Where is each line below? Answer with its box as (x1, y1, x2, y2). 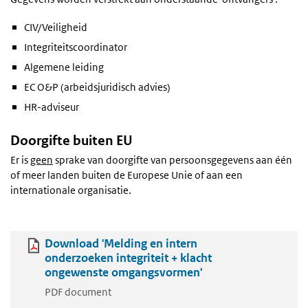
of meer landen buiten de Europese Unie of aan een (10, 168, 243, 182)
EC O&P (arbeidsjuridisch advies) (24, 80, 170, 94)
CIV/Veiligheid (24, 20, 87, 34)
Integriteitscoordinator (24, 40, 127, 54)
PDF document (45, 285, 111, 299)
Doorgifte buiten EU (10, 132, 133, 150)
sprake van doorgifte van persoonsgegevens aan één (53, 153, 292, 167)
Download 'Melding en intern (45, 236, 197, 252)
